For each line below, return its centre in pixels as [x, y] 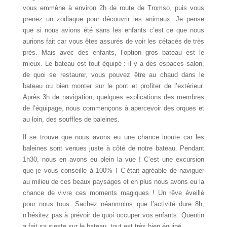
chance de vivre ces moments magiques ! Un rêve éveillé [113, 193]
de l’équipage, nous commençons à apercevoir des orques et [113, 108]
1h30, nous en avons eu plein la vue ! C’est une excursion [113, 160]
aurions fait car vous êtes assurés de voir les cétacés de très [113, 42]
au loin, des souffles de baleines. [71, 120]
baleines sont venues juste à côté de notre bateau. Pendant [113, 148]
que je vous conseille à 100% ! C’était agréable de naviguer [113, 171]
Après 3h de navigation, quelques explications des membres [113, 97]
